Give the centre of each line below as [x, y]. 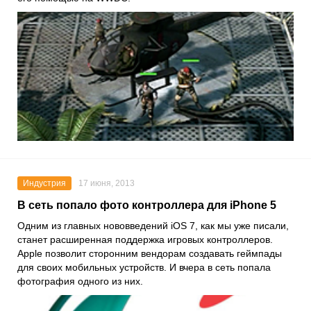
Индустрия [44, 183]
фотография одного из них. [80, 281]
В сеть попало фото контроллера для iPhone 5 [147, 205]
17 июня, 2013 [107, 183]
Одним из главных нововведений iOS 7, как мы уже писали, [153, 225]
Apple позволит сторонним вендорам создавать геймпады [150, 253]
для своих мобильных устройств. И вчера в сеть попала [144, 267]
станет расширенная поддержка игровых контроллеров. [145, 239]
